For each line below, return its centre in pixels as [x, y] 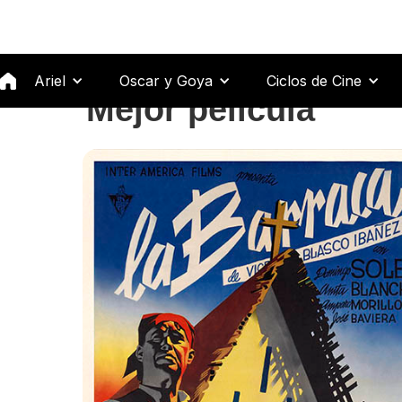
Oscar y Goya [166, 81]
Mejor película [201, 109]
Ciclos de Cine [314, 81]
